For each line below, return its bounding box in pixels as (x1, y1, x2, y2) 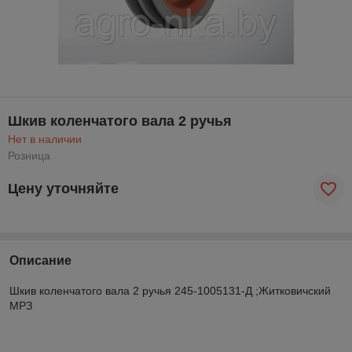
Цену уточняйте (8, 181, 119, 197)
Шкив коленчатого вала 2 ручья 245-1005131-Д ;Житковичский (9, 284, 331, 297)
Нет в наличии (8, 132, 82, 145)
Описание (9, 253, 71, 267)
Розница (8, 148, 50, 162)
